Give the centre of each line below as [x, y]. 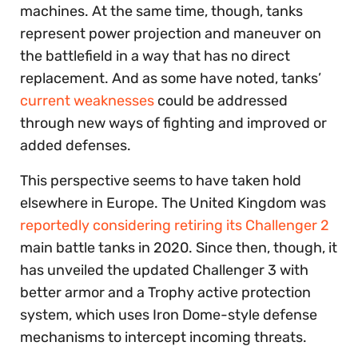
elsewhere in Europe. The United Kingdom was [173, 203]
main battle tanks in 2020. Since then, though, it [179, 248]
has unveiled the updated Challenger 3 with [164, 270]
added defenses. [76, 146]
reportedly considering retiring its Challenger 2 [175, 226]
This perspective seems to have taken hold [161, 181]
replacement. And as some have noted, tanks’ [171, 79]
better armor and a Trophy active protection [165, 293]
